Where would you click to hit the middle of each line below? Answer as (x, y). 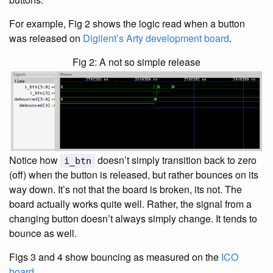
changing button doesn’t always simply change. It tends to (133, 218)
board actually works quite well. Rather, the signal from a (130, 204)
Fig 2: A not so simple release (136, 62)
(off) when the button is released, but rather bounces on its (134, 175)
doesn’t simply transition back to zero (176, 160)
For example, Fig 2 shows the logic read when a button (127, 23)
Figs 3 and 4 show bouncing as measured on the (115, 257)
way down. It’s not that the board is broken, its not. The (126, 189)
